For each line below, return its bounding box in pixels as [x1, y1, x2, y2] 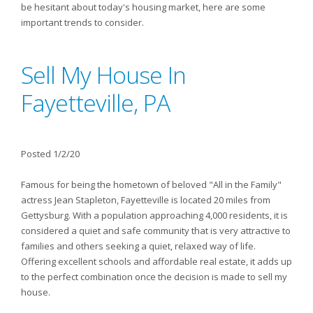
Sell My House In [21, 59, 186, 91]
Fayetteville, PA [21, 87, 170, 119]
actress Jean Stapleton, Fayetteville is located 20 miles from [21, 194, 270, 206]
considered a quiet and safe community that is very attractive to [21, 224, 291, 237]
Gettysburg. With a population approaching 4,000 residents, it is [21, 209, 288, 221]
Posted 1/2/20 [21, 147, 80, 160]
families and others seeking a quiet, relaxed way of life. [21, 240, 256, 252]
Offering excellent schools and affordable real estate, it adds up [21, 255, 292, 268]
